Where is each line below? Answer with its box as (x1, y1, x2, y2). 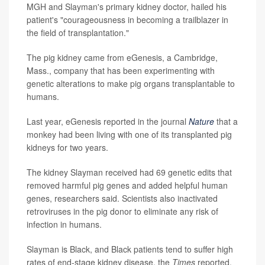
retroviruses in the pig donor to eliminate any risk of (27, 205, 218, 217)
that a (214, 115, 238, 127)
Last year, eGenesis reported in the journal (27, 115, 189, 127)
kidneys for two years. (27, 141, 108, 153)
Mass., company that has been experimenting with (27, 64, 215, 76)
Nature (189, 115, 214, 127)
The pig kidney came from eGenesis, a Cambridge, (27, 51, 218, 63)
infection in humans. (27, 218, 102, 230)
